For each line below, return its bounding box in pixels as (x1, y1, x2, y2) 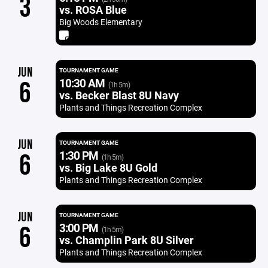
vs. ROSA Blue (59, 2, 127, 17)
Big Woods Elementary (59, 16, 142, 28)
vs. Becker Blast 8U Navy (59, 88, 179, 102)
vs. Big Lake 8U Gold (59, 160, 157, 175)
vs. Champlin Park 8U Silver (59, 233, 194, 247)
